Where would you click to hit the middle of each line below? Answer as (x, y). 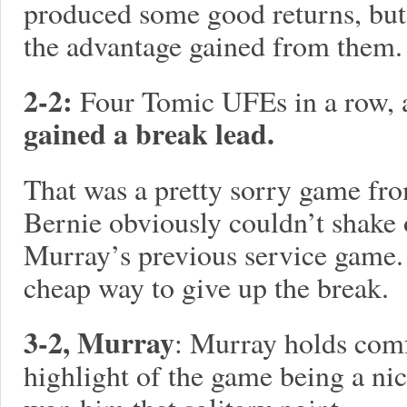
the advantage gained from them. (213, 45)
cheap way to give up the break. (206, 287)
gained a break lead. (149, 133)
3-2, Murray (99, 342)
